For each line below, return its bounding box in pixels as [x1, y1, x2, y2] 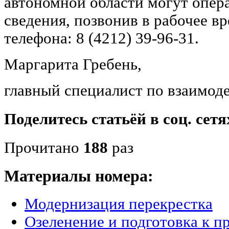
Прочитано [4, 139, 83, 157]
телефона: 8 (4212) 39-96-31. [4, 29, 199, 47]
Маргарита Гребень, [4, 55, 142, 73]
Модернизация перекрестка [25, 195, 213, 213]
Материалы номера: [4, 167, 153, 186]
